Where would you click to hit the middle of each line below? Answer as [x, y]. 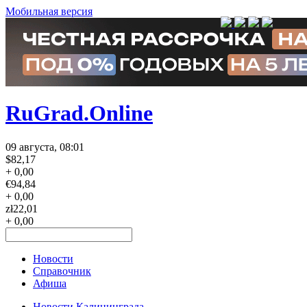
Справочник [62, 271]
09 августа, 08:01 [45, 147]
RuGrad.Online [79, 113]
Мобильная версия [49, 11]
